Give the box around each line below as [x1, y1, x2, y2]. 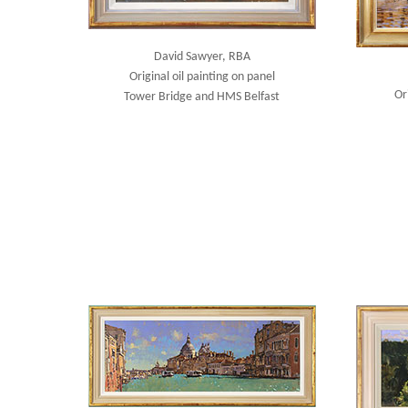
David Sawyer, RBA [153, 50, 250, 64]
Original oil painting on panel [128, 70, 275, 84]
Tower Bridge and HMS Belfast [124, 90, 280, 104]
